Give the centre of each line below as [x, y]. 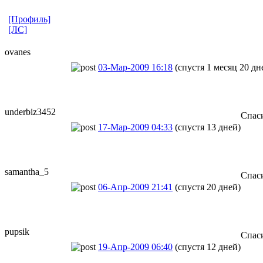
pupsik [17, 231]
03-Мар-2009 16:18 [135, 67]
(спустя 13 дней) [208, 127]
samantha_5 [27, 171]
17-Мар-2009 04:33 [135, 127]
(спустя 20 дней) [208, 187]
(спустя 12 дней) [208, 247]
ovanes [18, 52]
